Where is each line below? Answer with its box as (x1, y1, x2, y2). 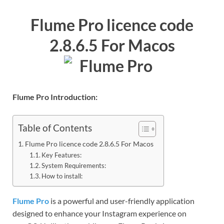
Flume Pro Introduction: (12, 91, 97, 101)
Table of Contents (18, 122, 92, 134)
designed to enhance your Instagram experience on (12, 208, 186, 218)
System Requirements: (41, 161, 106, 169)
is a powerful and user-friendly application (49, 195, 194, 205)
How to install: (41, 171, 83, 180)
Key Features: (41, 150, 82, 159)
